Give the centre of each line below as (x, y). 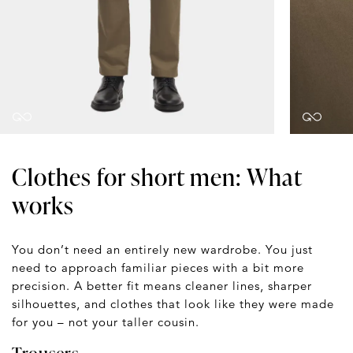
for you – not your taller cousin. (106, 322)
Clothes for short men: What (157, 177)
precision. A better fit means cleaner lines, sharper (162, 286)
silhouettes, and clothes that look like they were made (173, 304)
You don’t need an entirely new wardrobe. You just (162, 250)
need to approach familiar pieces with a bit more (158, 268)
